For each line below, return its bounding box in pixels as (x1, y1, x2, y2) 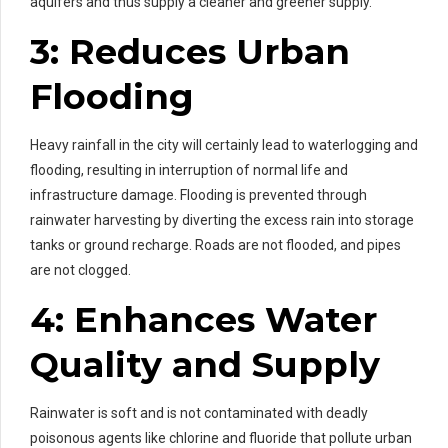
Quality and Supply (30, 342, 380, 386)
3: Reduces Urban (30, 29, 350, 73)
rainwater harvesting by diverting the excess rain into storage (30, 211, 414, 228)
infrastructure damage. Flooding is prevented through (30, 186, 367, 203)
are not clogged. (30, 261, 131, 278)
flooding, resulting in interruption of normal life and (30, 161, 348, 178)
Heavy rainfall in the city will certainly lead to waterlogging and (30, 136, 418, 153)
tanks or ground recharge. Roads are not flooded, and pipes (30, 236, 401, 253)
